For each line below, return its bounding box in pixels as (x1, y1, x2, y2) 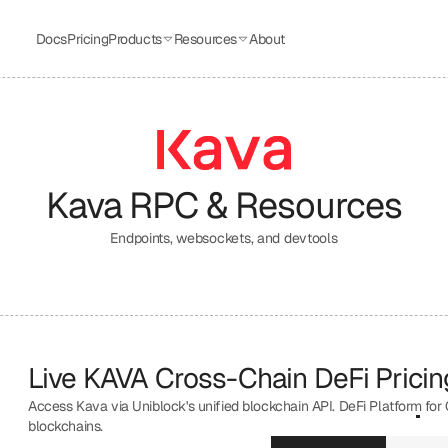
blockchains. (28, 417, 103, 435)
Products (108, 30, 162, 48)
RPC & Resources (121, 182, 403, 229)
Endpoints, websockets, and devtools (110, 229, 338, 247)
